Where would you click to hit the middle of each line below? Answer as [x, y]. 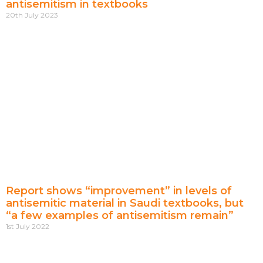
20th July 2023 [32, 15]
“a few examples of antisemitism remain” [120, 216]
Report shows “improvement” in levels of [119, 191]
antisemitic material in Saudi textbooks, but [125, 203]
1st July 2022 [28, 227]
